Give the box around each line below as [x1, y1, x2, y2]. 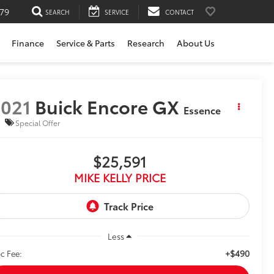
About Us [177, 37, 215, 50]
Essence [183, 103, 221, 117]
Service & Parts [56, 37, 115, 50]
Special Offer [15, 117, 61, 128]
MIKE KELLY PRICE [73, 169, 166, 186]
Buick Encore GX [35, 93, 180, 120]
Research [127, 37, 165, 50]
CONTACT [165, 7, 194, 17]
